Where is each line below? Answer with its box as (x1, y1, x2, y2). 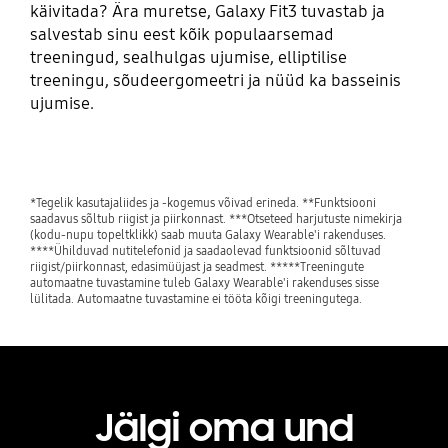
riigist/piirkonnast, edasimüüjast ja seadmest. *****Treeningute (29, 258, 364, 274)
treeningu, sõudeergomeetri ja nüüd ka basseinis (29, 69, 401, 91)
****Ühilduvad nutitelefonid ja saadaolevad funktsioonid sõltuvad (29, 242, 381, 258)
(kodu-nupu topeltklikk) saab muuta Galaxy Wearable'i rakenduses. (29, 226, 386, 242)
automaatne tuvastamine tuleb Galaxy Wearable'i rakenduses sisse (29, 274, 379, 290)
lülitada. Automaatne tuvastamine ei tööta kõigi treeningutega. (29, 290, 362, 306)
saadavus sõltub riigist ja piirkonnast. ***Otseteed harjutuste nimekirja (29, 210, 402, 226)
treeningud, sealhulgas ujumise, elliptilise (29, 46, 347, 68)
